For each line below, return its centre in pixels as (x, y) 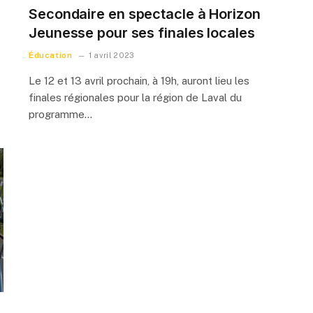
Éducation (51, 55)
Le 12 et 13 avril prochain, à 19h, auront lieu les (139, 80)
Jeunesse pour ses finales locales (142, 32)
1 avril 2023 (111, 55)
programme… (60, 114)
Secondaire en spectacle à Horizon (145, 14)
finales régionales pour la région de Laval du (135, 97)
